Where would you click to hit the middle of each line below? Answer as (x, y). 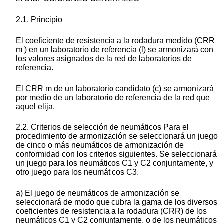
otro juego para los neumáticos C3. (77, 172)
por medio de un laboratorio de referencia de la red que (113, 98)
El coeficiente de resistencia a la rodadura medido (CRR (115, 41)
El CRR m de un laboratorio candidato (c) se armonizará (115, 89)
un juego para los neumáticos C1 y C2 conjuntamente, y (114, 163)
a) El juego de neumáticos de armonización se (98, 193)
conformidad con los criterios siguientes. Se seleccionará (116, 154)
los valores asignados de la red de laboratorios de (104, 59)
